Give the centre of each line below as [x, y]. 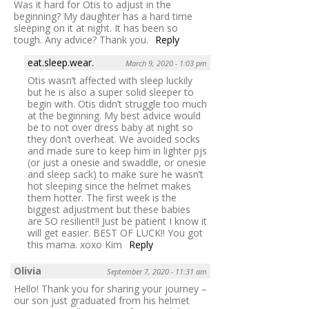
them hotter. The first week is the [102, 198]
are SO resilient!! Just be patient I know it [117, 221]
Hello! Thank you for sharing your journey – [110, 289]
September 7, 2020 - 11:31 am [157, 272]
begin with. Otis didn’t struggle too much [117, 104]
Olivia [28, 271]
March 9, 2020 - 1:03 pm [166, 63]
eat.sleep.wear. [61, 63]
